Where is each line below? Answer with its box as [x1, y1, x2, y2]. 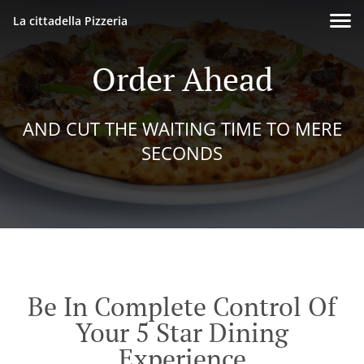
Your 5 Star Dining [76, 315, 288, 350]
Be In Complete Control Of [28, 289, 336, 324]
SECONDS [141, 141, 223, 165]
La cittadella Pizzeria [13, 13, 128, 28]
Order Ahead [91, 57, 273, 100]
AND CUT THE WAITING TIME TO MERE [22, 116, 342, 141]
